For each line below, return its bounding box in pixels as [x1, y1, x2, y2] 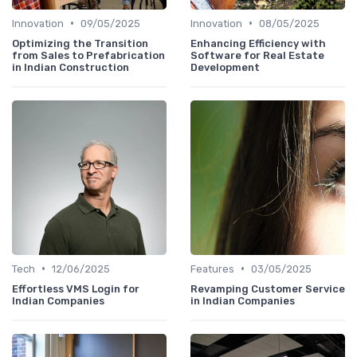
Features [190, 262, 234, 275]
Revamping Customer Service [190, 282, 345, 295]
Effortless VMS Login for [12, 282, 139, 295]
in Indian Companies [190, 294, 295, 307]
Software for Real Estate [190, 49, 324, 61]
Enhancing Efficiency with [190, 37, 326, 49]
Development [190, 61, 260, 73]
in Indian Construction [12, 61, 129, 73]
